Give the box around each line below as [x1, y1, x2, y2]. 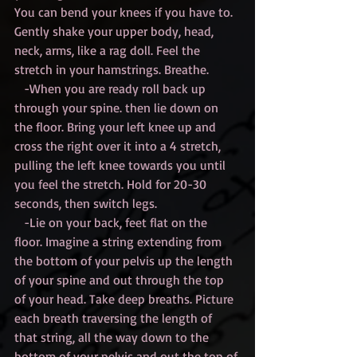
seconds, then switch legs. [14, 195, 157, 212]
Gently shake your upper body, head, [14, 23, 217, 40]
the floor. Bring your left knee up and [14, 119, 219, 135]
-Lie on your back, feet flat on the [14, 214, 24, 231]
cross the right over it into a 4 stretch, [14, 138, 224, 155]
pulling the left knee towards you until [14, 157, 229, 174]
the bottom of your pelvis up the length [14, 253, 236, 269]
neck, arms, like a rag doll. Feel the [14, 42, 203, 59]
